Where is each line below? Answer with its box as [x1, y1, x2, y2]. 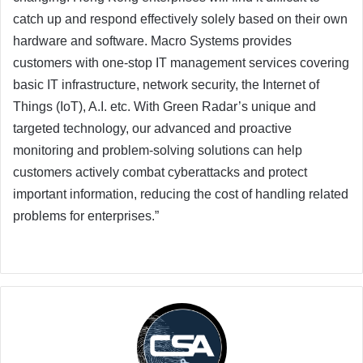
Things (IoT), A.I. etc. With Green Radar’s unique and [13, 100, 316, 114]
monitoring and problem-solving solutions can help [13, 143, 302, 158]
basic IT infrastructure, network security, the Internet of [13, 78, 319, 92]
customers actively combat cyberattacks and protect [13, 165, 307, 180]
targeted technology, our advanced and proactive [13, 122, 292, 136]
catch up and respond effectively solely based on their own [13, 12, 348, 27]
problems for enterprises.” [13, 209, 159, 224]
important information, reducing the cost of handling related [13, 187, 348, 202]
